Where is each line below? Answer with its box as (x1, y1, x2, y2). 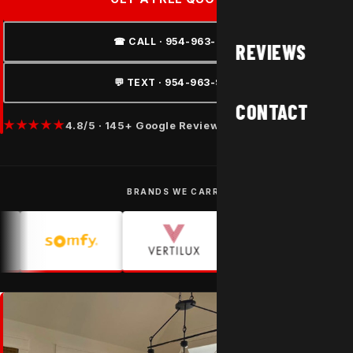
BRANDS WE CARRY (127, 187, 226, 196)
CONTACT (235, 99, 309, 124)
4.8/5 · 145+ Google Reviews (65, 118, 226, 132)
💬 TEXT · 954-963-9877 (113, 76, 243, 88)
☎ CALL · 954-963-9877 (113, 35, 243, 47)
